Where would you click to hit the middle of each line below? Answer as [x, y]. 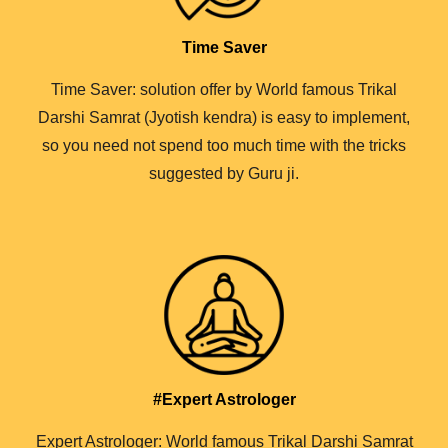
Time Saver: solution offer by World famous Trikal [224, 89]
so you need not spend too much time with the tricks [224, 145]
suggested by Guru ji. [224, 173]
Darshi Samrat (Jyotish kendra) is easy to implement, [224, 117]
